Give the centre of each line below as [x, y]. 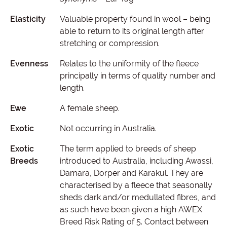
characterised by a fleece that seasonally [136, 185]
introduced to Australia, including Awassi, [136, 161]
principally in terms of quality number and [137, 76]
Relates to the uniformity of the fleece [129, 64]
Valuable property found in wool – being [135, 19]
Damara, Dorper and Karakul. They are [131, 173]
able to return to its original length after [132, 31]
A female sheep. [89, 108]
